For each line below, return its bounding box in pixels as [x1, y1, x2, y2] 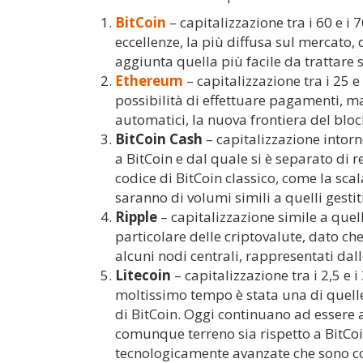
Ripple [115, 207, 157, 227]
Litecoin [115, 266, 171, 285]
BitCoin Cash [115, 130, 203, 149]
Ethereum [115, 71, 183, 91]
